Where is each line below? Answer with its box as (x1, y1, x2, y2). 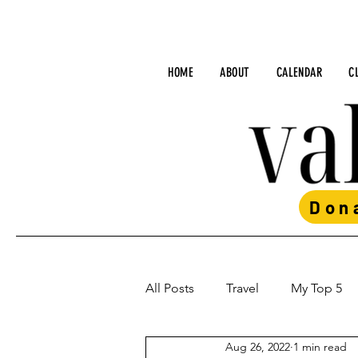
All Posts (145, 280, 194, 296)
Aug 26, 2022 (225, 339, 290, 354)
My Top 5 (291, 280, 342, 296)
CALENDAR (276, 65, 323, 80)
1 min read (293, 339, 347, 354)
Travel (226, 280, 259, 296)
